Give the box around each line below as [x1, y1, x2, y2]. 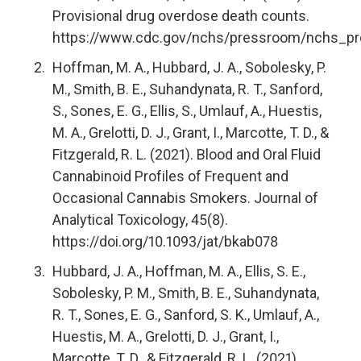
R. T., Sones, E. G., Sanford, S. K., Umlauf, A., [52, 306, 319, 323]
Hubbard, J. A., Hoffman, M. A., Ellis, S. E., [52, 263, 305, 280]
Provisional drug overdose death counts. [52, 7, 309, 24]
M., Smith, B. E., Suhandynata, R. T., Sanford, [52, 81, 322, 98]
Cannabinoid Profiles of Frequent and [52, 168, 288, 185]
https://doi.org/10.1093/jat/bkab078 [52, 233, 278, 250]
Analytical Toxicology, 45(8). [52, 211, 228, 228]
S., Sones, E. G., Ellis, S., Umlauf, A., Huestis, [52, 102, 322, 119]
